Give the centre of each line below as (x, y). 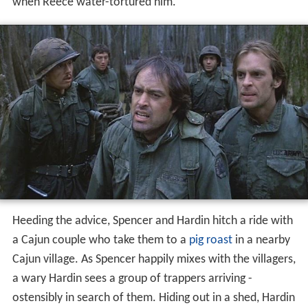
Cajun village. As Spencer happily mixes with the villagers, (154, 259)
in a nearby (261, 240)
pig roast (210, 240)
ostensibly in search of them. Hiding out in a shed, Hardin (153, 298)
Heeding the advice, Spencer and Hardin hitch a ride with (152, 221)
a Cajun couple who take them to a (100, 240)
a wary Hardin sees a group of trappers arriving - (132, 278)
